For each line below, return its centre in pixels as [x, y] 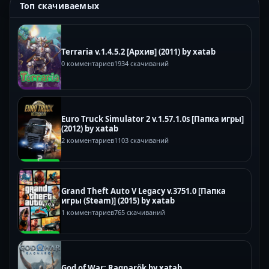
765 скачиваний [140, 212]
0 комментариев [88, 63]
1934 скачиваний [141, 63]
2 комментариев [88, 140]
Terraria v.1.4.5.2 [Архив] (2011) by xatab [138, 51]
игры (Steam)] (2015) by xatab [118, 200]
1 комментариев [88, 212]
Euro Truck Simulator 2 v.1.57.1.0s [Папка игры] [153, 119]
